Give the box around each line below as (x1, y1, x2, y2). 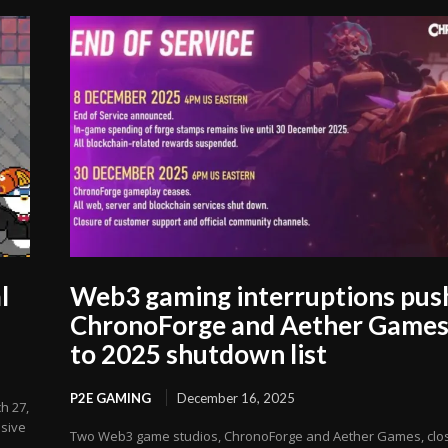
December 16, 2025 (177, 390, 296, 407)
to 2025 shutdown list (70, 338, 328, 371)
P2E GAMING (70, 390, 152, 407)
